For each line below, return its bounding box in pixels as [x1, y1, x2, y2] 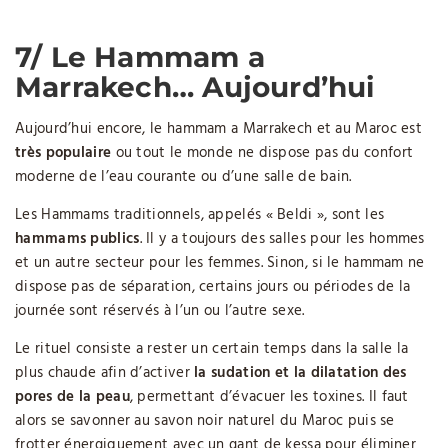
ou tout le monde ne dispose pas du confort [111, 140, 414, 165]
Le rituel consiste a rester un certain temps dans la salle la [15, 336, 409, 361]
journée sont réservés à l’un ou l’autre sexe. [15, 298, 305, 323]
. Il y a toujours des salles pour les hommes [139, 226, 425, 251]
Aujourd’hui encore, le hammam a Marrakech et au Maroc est [15, 116, 423, 141]
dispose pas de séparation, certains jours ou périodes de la [15, 274, 411, 299]
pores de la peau [15, 384, 130, 409]
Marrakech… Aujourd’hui [15, 69, 375, 104]
